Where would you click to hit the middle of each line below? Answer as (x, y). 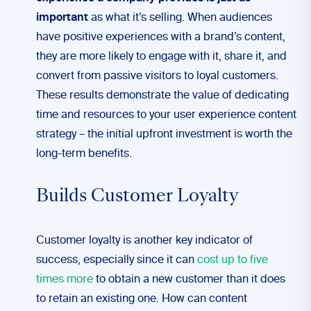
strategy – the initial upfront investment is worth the (164, 135)
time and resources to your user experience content (166, 115)
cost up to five (233, 260)
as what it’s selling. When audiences (180, 18)
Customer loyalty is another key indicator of (144, 241)
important (62, 18)
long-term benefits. (84, 154)
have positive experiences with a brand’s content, (161, 37)
